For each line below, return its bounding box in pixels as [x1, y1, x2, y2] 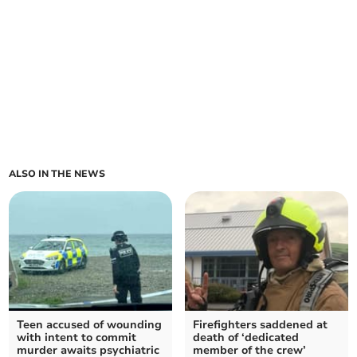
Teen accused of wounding [17, 316, 163, 332]
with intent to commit [17, 329, 137, 345]
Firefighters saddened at [193, 316, 328, 332]
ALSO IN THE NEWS [9, 167, 106, 180]
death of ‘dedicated [193, 329, 299, 345]
